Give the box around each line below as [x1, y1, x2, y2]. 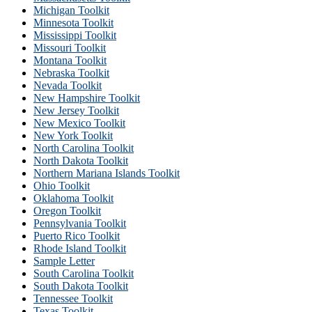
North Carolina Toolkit [33, 141, 134, 154]
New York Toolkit [33, 129, 113, 141]
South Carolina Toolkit [33, 267, 134, 279]
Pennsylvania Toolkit [33, 217, 126, 229]
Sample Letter [33, 254, 95, 267]
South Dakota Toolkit [33, 279, 128, 292]
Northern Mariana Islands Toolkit [33, 166, 180, 179]
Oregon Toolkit [33, 204, 101, 217]
